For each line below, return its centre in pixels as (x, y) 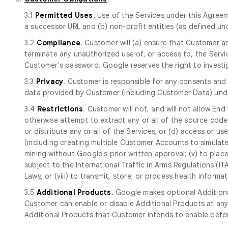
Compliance (58, 42)
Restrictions (60, 109)
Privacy (50, 81)
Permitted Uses (64, 15)
